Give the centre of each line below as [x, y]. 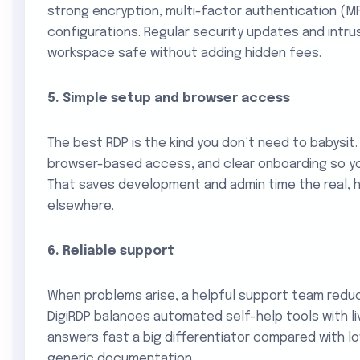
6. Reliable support [111, 251]
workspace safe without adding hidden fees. [184, 53]
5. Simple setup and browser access [169, 98]
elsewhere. [81, 206]
